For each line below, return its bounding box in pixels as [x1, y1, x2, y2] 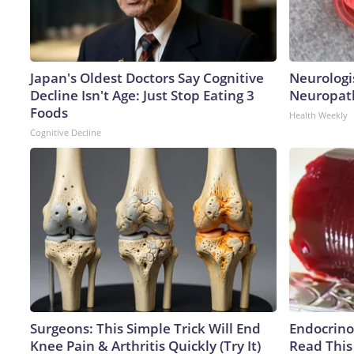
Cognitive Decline [30, 126, 101, 138]
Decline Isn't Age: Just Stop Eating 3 [30, 85, 254, 104]
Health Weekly [289, 108, 348, 121]
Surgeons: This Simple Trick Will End [30, 318, 261, 337]
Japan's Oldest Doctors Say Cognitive [30, 68, 264, 87]
